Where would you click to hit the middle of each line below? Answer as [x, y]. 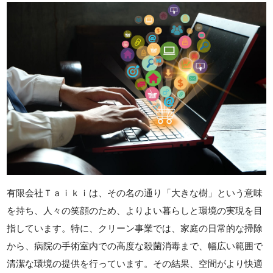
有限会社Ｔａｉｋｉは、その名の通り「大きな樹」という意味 [135, 193]
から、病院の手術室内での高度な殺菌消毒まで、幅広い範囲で [135, 246]
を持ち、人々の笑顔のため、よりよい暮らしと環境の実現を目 [135, 210]
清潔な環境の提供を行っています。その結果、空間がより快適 [135, 263]
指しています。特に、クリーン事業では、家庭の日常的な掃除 [135, 228]
